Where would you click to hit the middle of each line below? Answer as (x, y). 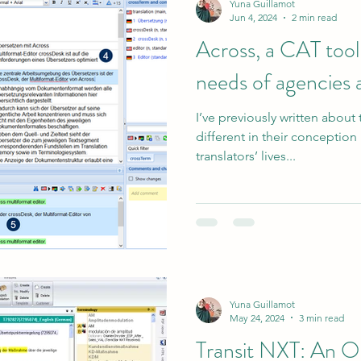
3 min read (322, 317)
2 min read (314, 17)
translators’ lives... (246, 156)
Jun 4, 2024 (253, 17)
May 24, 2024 (257, 317)
